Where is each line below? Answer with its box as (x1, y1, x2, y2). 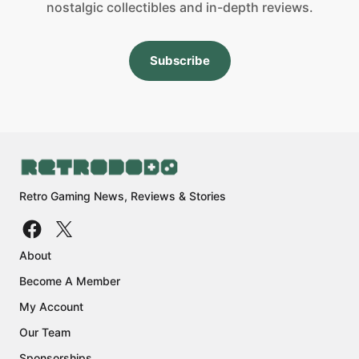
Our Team (19, 325, 71, 340)
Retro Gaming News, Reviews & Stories (19, 189, 226, 204)
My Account (19, 300, 83, 314)
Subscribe (149, 53, 210, 69)
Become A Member (19, 274, 120, 288)
